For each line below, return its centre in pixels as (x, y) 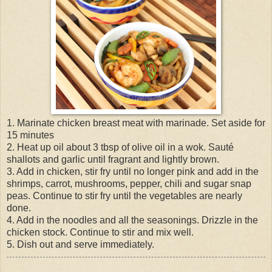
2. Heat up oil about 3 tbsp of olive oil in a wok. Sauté (120, 147)
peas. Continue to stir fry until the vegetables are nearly (124, 195)
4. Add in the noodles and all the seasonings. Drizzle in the (132, 220)
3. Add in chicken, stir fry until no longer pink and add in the (133, 171)
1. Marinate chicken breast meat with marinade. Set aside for (136, 123)
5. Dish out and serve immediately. (80, 244)
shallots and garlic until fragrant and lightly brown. (113, 159)
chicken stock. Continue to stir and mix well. (100, 232)
